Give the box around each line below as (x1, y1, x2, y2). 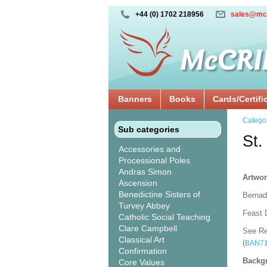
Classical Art (119, 235, 164, 244)
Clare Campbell (119, 223, 177, 233)
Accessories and (119, 144, 181, 154)
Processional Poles (119, 156, 190, 165)
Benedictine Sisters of (119, 190, 200, 199)
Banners (118, 94, 152, 104)
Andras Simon (119, 167, 172, 176)
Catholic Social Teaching (119, 212, 210, 222)
